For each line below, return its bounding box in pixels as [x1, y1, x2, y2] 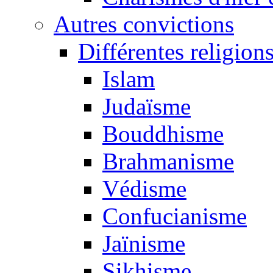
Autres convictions [54, 11, 234, 38]
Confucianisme [102, 203, 247, 230]
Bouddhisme [102, 121, 224, 147]
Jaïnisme [102, 230, 185, 257]
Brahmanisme [102, 148, 234, 175]
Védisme [102, 175, 186, 202]
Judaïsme [102, 93, 191, 120]
